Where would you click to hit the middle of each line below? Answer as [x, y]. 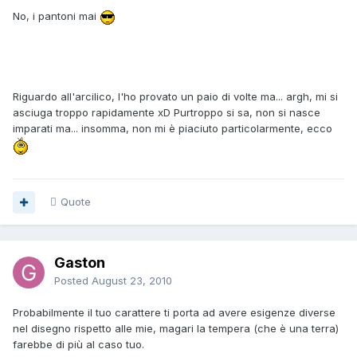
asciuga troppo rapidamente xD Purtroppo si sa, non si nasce [167, 112]
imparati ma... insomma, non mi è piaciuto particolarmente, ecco [173, 128]
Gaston [80, 263]
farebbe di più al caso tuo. [78, 345]
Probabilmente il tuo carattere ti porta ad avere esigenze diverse [174, 313]
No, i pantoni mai [56, 16]
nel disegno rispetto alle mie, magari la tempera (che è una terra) [176, 329]
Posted [73, 281]
